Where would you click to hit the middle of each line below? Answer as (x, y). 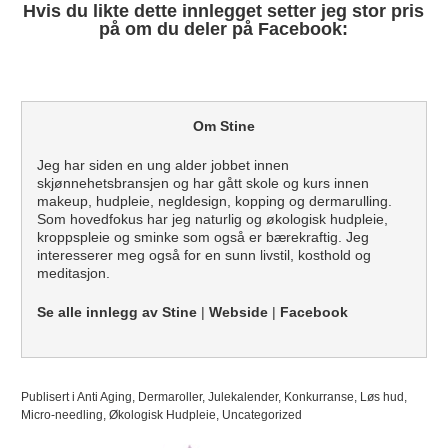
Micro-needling (61, 414)
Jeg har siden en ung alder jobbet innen (162, 164)
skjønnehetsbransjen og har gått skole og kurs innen (202, 182)
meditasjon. (73, 272)
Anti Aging (104, 396)
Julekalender (242, 396)
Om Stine (223, 125)
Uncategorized (261, 414)
